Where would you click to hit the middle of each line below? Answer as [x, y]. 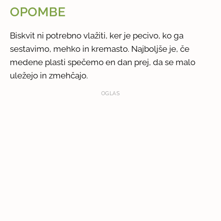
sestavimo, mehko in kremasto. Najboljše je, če [100, 49]
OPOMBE [38, 12]
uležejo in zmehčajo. [49, 75]
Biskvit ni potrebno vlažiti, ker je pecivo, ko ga [97, 35]
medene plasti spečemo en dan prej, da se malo [103, 62]
